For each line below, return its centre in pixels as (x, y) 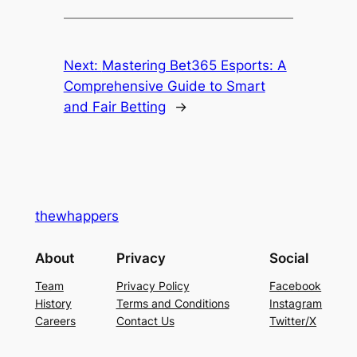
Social (289, 259)
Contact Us (145, 321)
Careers (55, 321)
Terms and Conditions (173, 304)
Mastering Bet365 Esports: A (194, 65)
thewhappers (76, 216)
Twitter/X (293, 321)
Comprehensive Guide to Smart (164, 86)
